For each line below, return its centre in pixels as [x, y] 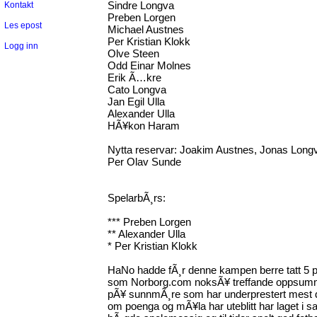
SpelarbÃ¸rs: [137, 198]
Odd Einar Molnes [149, 65]
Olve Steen [133, 53]
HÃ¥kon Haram [144, 126]
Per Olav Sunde [144, 162]
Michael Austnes [146, 29]
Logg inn [21, 46]
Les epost [23, 25]
